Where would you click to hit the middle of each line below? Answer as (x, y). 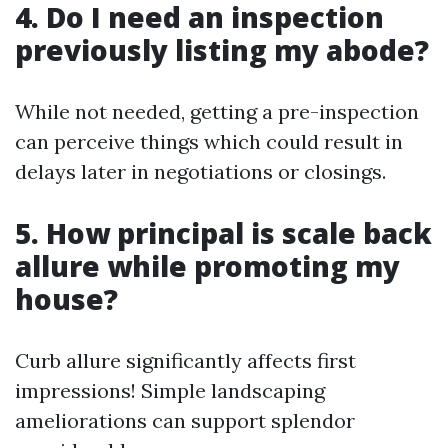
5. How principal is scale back (223, 233)
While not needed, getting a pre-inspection (217, 111)
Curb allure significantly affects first (185, 360)
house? (66, 299)
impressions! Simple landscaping (170, 390)
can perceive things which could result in (209, 141)
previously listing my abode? (222, 50)
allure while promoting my (207, 266)
